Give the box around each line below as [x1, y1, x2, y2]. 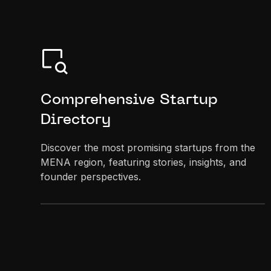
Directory [41, 113, 111, 128]
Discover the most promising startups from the [41, 141, 256, 154]
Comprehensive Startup [41, 93, 218, 108]
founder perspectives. [41, 170, 142, 183]
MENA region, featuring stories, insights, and [41, 155, 247, 168]
